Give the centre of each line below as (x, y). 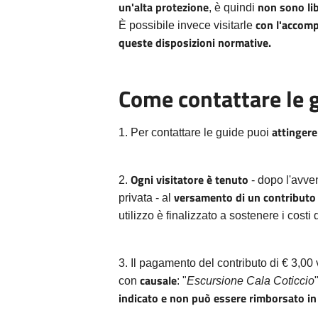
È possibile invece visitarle (187, 26)
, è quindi (233, 8)
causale (157, 281)
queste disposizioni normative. (195, 43)
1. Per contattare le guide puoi (195, 133)
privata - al (146, 198)
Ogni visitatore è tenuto (190, 180)
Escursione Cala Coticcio (251, 281)
